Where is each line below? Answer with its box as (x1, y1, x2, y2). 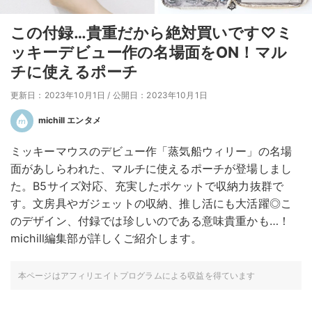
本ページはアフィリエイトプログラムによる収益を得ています (18, 270, 256, 281)
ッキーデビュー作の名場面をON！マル (10, 43, 287, 62)
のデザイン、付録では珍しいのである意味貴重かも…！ (10, 214, 290, 228)
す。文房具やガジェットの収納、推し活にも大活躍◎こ (10, 196, 292, 211)
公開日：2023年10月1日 (112, 90, 208, 101)
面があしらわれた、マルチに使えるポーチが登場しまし (10, 162, 292, 176)
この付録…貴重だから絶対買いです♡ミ (10, 24, 292, 42)
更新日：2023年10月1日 (10, 90, 106, 101)
